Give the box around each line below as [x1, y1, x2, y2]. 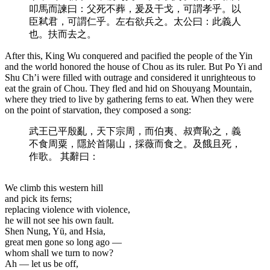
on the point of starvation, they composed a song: [5, 104, 191, 115]
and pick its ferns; [5, 193, 72, 204]
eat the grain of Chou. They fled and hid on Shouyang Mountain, [5, 83, 252, 93]
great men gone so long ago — [5, 236, 122, 247]
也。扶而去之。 [29, 28, 96, 39]
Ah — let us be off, [5, 258, 78, 269]
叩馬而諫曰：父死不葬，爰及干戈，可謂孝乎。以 [29, 3, 241, 14]
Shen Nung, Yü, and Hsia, [5, 225, 105, 236]
